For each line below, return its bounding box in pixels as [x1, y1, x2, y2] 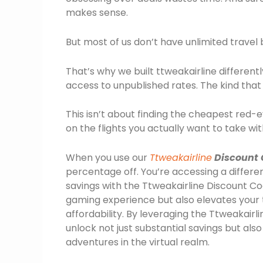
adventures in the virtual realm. [66, 235, 210, 249]
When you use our [66, 150, 150, 164]
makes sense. [66, 6, 128, 20]
